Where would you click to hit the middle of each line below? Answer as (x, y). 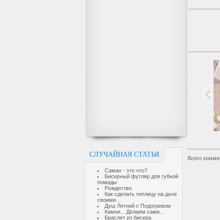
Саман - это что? (126, 170)
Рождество (118, 188)
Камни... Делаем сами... (134, 212)
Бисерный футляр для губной (141, 176)
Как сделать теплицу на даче (141, 194)
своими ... (110, 200)
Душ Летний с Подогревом (138, 206)
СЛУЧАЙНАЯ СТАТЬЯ (124, 154)
